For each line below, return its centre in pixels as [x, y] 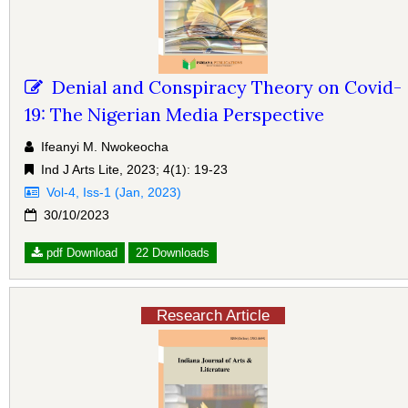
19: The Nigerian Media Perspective [174, 115]
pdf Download [80, 253]
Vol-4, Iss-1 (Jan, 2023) [110, 193]
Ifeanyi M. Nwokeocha [101, 147]
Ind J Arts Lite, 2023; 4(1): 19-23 [131, 170]
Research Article [213, 316]
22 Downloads [173, 253]
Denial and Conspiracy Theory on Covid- [222, 87]
